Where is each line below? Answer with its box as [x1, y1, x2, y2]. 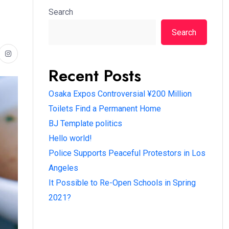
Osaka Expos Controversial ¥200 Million [49, 89, 192, 99]
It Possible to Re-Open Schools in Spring [49, 178, 196, 188]
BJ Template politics [49, 119, 122, 128]
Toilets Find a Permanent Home [49, 104, 161, 113]
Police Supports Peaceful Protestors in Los [49, 148, 205, 158]
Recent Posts [49, 64, 141, 87]
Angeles [49, 163, 78, 173]
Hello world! [49, 133, 92, 143]
